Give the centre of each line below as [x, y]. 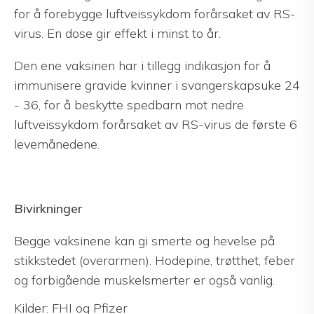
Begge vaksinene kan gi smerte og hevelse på [144, 241]
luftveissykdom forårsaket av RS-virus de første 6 [156, 125]
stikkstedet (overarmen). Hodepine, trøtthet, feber [155, 261]
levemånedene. [57, 144]
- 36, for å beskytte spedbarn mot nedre [129, 105]
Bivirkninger [48, 209]
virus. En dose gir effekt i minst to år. [117, 34]
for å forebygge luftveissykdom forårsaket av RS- [155, 14]
